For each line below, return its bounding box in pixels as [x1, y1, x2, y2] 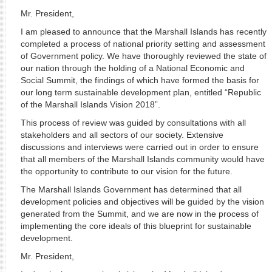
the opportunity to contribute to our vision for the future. [20, 166, 233, 176]
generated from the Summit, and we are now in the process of [20, 209, 259, 219]
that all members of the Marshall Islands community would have [20, 154, 265, 164]
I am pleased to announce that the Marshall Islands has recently [20, 27, 267, 36]
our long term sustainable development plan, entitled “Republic [20, 87, 261, 97]
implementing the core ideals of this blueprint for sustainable [20, 221, 251, 231]
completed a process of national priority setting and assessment [20, 39, 265, 49]
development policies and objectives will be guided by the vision [20, 197, 264, 206]
